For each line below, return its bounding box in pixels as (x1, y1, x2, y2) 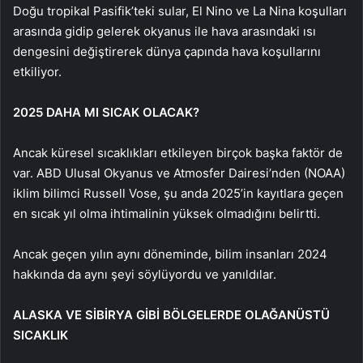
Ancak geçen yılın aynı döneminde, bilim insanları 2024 (13, 246, 327, 262)
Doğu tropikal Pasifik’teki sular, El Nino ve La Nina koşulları (13, 2, 347, 19)
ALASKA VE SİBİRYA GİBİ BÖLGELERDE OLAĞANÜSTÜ (13, 306, 330, 322)
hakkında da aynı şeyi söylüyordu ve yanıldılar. (13, 266, 276, 282)
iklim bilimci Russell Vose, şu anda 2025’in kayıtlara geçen (13, 185, 344, 201)
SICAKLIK (13, 327, 68, 343)
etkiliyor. (13, 63, 62, 79)
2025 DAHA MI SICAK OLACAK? (13, 104, 199, 120)
